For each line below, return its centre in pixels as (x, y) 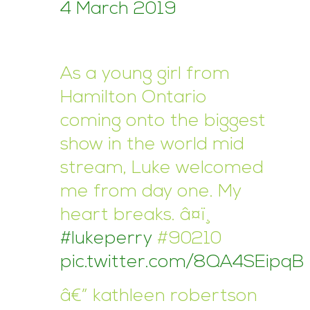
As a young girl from (145, 75)
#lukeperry (106, 239)
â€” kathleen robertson (159, 297)
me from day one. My (151, 192)
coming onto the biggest (163, 122)
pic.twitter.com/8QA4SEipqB (182, 263)
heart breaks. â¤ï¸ (136, 216)
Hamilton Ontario (134, 98)
